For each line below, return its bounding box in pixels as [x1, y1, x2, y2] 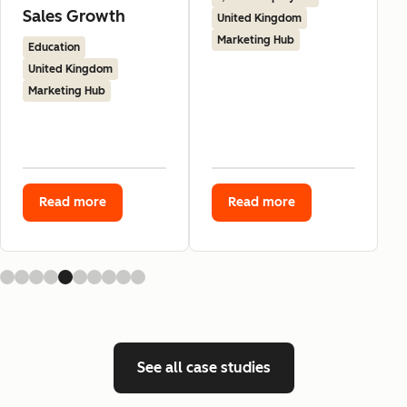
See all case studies [136, 358, 271, 376]
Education [28, 40, 80, 54]
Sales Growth [23, 5, 125, 26]
